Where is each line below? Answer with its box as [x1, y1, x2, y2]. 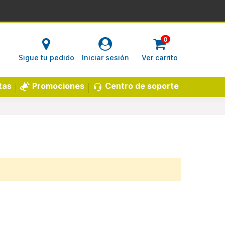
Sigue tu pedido [18, 53, 74, 62]
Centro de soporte [105, 80, 179, 91]
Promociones [32, 81, 84, 91]
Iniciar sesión [81, 53, 129, 62]
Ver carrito [141, 53, 178, 62]
